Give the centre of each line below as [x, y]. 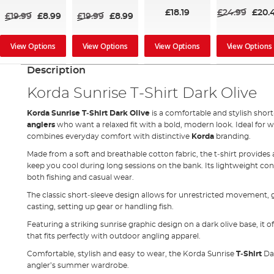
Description [56, 70]
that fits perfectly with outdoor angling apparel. [113, 236]
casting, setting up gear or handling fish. [100, 206]
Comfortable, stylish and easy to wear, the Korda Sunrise [131, 254]
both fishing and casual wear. [80, 177]
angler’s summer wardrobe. [78, 265]
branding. [233, 136]
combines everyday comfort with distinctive [109, 136]
